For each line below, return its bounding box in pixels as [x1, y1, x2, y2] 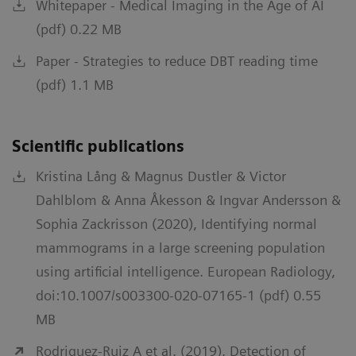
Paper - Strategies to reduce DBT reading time [36, 52, 318, 69]
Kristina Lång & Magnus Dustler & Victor [36, 167, 286, 184]
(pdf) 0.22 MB [36, 20, 122, 37]
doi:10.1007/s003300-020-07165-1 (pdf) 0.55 [36, 286, 321, 304]
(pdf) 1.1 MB [36, 75, 114, 93]
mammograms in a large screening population [36, 238, 325, 256]
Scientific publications [12, 136, 184, 156]
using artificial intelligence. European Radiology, [36, 262, 335, 280]
